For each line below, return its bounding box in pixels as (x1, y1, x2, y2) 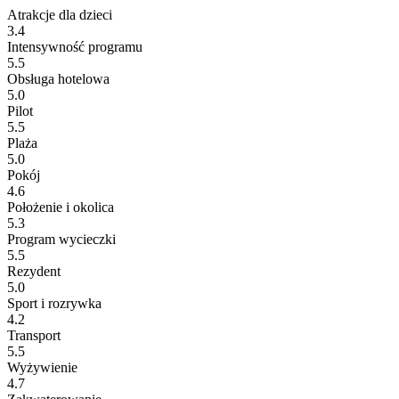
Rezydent (7, 263, 61, 279)
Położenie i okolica (7, 199, 114, 215)
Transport (7, 327, 61, 343)
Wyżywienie (7, 359, 77, 375)
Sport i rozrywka (7, 295, 102, 311)
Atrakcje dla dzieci (7, 6, 112, 22)
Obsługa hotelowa (7, 70, 110, 86)
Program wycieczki (7, 231, 116, 247)
